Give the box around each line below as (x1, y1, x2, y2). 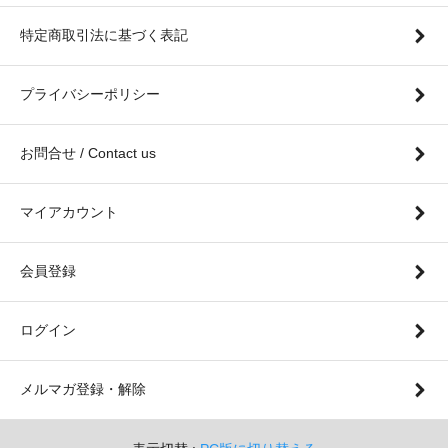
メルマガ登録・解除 (20, 380, 146, 397)
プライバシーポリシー (20, 85, 160, 102)
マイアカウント (20, 203, 118, 220)
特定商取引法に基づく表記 (20, 26, 188, 43)
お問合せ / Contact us (20, 144, 156, 161)
